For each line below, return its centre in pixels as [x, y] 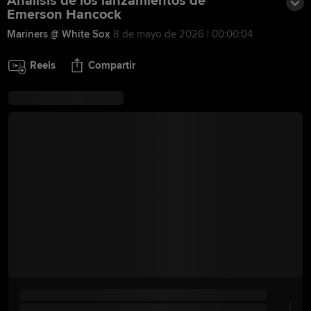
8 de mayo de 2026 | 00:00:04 [183, 34]
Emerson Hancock [64, 15]
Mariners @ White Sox [58, 34]
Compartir [112, 65]
